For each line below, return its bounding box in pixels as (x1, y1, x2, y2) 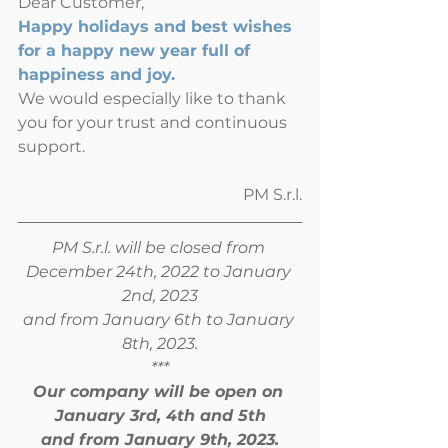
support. (18, 137, 85, 156)
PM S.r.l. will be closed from (51, 238, 269, 257)
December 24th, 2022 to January (25, 262, 295, 281)
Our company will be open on (32, 382, 288, 401)
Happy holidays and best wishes (18, 17, 297, 36)
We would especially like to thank (18, 89, 290, 108)
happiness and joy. (18, 65, 175, 84)
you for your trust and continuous (18, 113, 291, 132)
